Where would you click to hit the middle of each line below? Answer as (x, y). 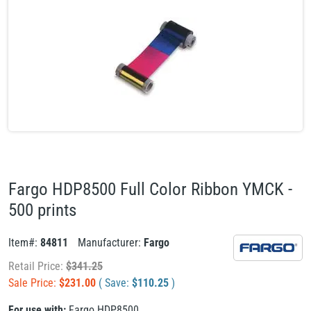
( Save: (115, 283)
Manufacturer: (111, 243)
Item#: (24, 243)
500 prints (42, 210)
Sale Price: (34, 283)
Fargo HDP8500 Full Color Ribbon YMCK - (150, 189)
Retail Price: (37, 266)
